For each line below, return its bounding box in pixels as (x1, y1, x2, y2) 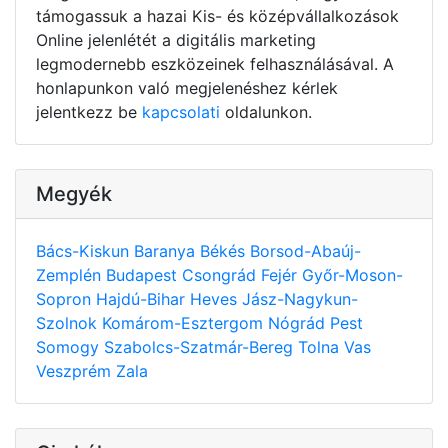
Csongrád (182, 264, 261, 285)
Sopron (36, 288, 96, 309)
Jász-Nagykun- (242, 288, 358, 309)
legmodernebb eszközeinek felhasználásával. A (36, 53, 394, 74)
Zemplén (36, 264, 106, 285)
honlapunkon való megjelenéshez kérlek (36, 77, 338, 98)
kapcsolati (142, 101, 220, 122)
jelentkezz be (36, 101, 142, 122)
